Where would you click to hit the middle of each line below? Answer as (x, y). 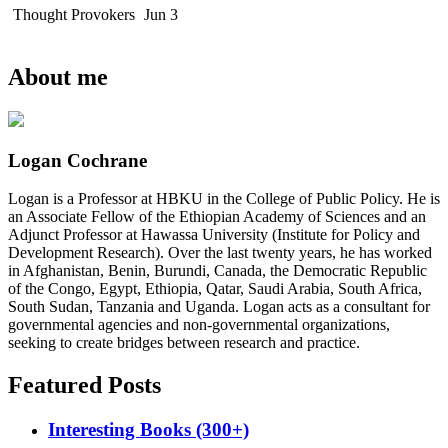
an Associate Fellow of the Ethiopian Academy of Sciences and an (217, 217)
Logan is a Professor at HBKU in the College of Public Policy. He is (224, 199)
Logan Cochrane (77, 160)
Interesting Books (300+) (148, 430)
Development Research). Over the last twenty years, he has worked (220, 253)
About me (58, 77)
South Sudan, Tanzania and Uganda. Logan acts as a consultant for (219, 307)
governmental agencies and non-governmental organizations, (199, 325)
